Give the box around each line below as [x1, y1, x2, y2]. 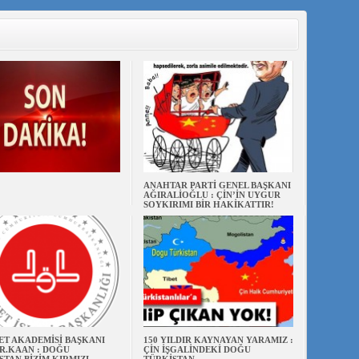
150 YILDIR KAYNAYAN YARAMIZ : [143, 335, 293, 345]
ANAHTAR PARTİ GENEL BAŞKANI [143, 180, 291, 190]
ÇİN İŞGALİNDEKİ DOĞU [143, 345, 251, 354]
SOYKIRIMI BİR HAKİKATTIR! [143, 200, 274, 209]
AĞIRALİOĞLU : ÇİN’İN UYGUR [143, 190, 280, 200]
